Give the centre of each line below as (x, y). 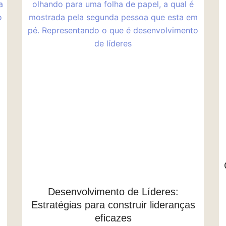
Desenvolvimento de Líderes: (113, 191)
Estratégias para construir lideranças (113, 205)
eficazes (113, 218)
